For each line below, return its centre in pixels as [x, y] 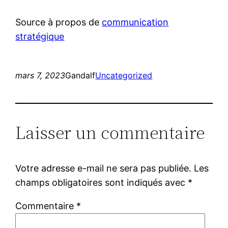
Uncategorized [124, 75]
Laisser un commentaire [110, 132]
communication [135, 22]
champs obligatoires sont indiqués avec [102, 182]
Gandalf [80, 75]
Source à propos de [59, 22]
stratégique [40, 36]
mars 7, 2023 [40, 75]
